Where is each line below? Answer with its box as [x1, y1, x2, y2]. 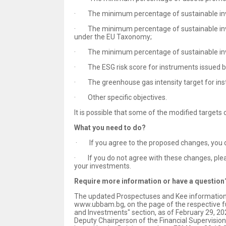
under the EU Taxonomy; [74, 33, 152, 41]
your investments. [74, 162, 131, 171]
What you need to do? [74, 124, 146, 132]
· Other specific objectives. [74, 93, 167, 102]
